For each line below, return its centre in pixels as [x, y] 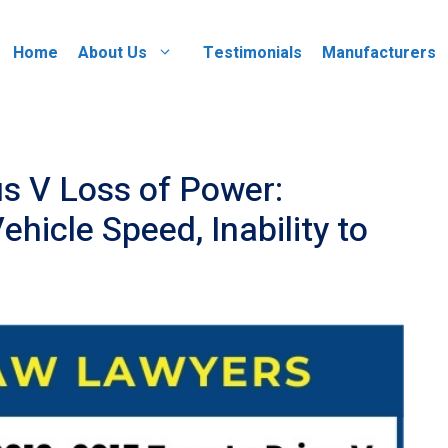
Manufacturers [379, 52]
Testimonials [252, 52]
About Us [112, 52]
